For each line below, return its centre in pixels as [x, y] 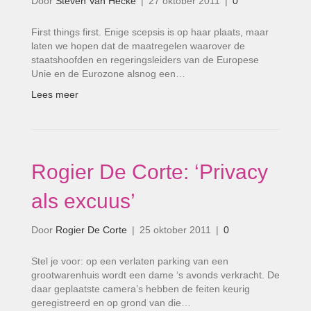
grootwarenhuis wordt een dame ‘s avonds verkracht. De [155, 275]
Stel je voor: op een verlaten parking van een [130, 261]
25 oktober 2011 [175, 230]
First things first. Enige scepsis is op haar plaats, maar [150, 32]
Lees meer [55, 94]
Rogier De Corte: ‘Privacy [150, 172]
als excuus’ [83, 201]
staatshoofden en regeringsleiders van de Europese [145, 60]
